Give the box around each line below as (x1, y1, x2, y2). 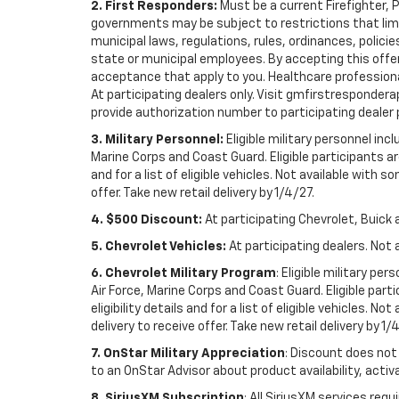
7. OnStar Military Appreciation (91, 346, 285, 360)
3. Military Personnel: (91, 133, 224, 146)
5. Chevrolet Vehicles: (91, 240, 226, 253)
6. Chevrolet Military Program (91, 266, 276, 280)
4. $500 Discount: (91, 213, 202, 226)
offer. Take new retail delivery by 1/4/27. (91, 186, 314, 199)
